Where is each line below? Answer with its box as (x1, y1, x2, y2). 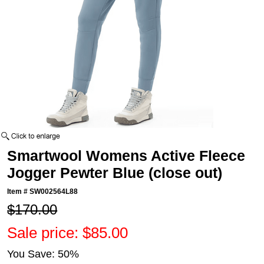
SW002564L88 (29, 187, 78, 196)
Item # (7, 187, 30, 196)
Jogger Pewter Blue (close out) (7, 164, 223, 181)
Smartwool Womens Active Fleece (7, 147, 246, 164)
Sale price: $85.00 (7, 224, 128, 242)
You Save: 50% (7, 248, 80, 260)
